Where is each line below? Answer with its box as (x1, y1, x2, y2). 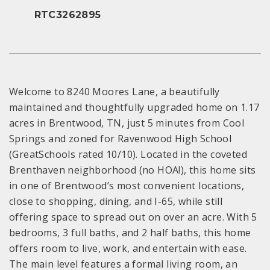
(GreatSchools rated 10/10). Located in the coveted (9, 148, 247, 162)
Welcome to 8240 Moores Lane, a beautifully (9, 85, 220, 99)
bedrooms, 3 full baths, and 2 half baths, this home (9, 226, 251, 240)
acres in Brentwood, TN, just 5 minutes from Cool (9, 116, 245, 130)
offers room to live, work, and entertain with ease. (9, 242, 247, 256)
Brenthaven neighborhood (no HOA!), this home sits (9, 163, 256, 177)
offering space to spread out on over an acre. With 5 (9, 210, 257, 224)
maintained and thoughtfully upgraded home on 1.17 (9, 101, 260, 115)
